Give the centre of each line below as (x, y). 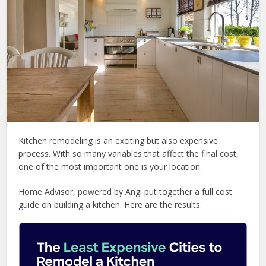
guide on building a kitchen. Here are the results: (110, 204)
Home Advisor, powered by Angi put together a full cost (126, 191)
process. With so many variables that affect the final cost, (129, 153)
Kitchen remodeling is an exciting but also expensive (118, 140)
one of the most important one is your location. (110, 166)
